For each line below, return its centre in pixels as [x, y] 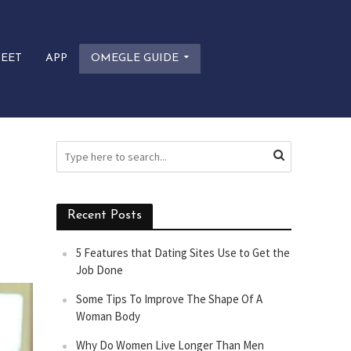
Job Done [100, 270]
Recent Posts [105, 215]
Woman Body [109, 316]
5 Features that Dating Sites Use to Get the [183, 253]
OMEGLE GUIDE [134, 58]
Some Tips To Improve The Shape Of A [170, 299]
